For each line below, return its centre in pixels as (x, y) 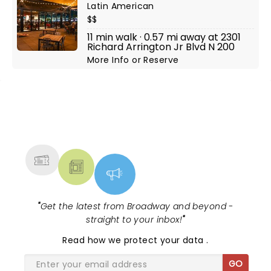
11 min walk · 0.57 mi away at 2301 (164, 37)
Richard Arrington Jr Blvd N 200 (161, 47)
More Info (110, 60)
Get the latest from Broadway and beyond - (137, 206)
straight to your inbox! (134, 220)
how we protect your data (147, 240)
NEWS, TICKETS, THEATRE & (131, 120)
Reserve (161, 60)
